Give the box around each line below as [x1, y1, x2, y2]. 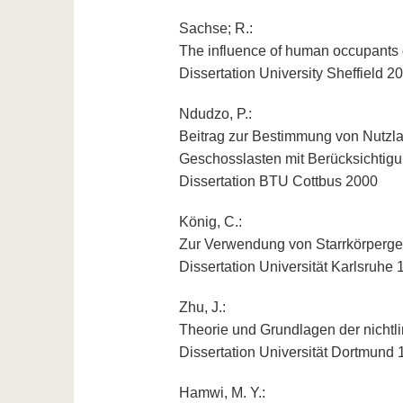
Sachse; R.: [178, 21, 253, 37]
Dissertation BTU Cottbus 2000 [178, 174, 378, 190]
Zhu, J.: [178, 300, 226, 316]
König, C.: [178, 214, 242, 230]
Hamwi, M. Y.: [178, 385, 265, 401]
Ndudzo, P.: [178, 106, 252, 122]
